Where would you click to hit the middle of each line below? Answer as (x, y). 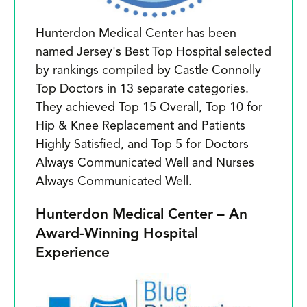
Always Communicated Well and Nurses (145, 163)
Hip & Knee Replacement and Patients (140, 126)
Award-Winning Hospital (117, 234)
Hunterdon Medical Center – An (142, 214)
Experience (73, 253)
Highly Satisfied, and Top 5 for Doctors (142, 144)
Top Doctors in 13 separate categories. (142, 89)
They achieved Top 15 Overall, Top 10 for (149, 107)
